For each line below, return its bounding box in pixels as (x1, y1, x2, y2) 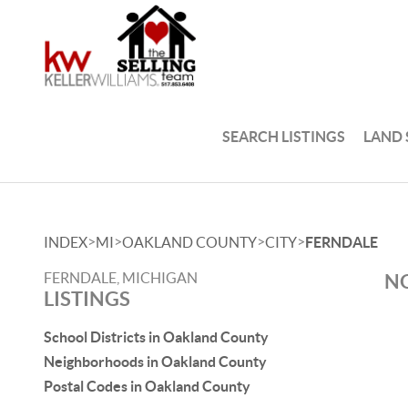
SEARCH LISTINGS (222, 127, 346, 145)
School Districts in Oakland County (44, 329, 269, 345)
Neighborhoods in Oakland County (44, 353, 267, 370)
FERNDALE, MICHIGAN (44, 270, 198, 286)
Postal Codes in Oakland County (44, 378, 250, 394)
